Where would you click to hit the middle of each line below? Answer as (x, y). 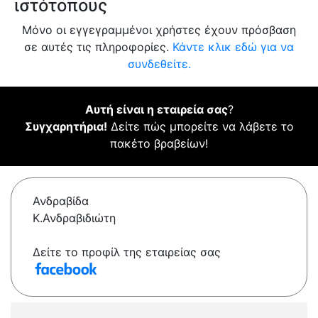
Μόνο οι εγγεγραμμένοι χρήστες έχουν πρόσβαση (159, 30)
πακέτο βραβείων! (159, 144)
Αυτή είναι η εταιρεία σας (156, 110)
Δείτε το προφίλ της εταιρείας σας (127, 252)
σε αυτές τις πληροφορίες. (98, 47)
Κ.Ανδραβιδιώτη (74, 218)
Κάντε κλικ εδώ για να (233, 47)
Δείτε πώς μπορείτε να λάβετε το (200, 127)
